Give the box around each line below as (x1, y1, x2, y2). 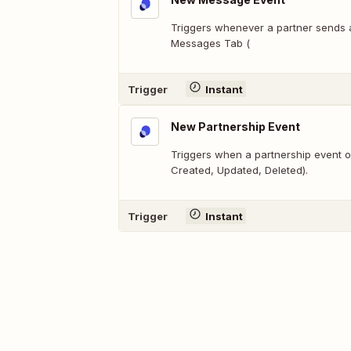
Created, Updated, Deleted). (171, 164, 308, 176)
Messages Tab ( (171, 37, 250, 49)
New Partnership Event (171, 120, 300, 133)
